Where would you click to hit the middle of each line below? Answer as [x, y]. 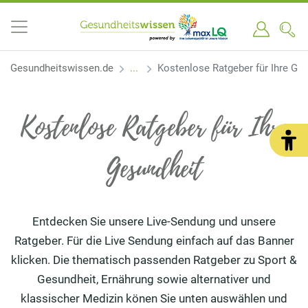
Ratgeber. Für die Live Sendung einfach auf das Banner [154, 241]
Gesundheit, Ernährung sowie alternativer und [154, 279]
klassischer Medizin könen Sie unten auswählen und [154, 298]
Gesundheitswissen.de [62, 68]
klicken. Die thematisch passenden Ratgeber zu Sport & [154, 260]
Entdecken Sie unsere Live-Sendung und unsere [154, 221]
